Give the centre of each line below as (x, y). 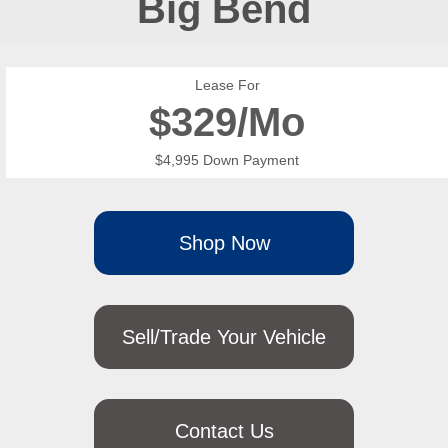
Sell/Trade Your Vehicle (224, 337)
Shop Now (224, 243)
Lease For (227, 85)
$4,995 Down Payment (227, 160)
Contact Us (224, 431)
